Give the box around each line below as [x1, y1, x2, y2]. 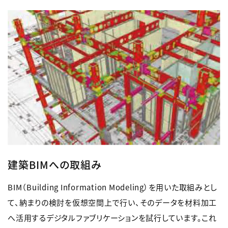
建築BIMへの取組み [8, 157, 102, 172]
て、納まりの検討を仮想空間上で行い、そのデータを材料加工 [8, 196, 217, 208]
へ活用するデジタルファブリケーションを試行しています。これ [8, 212, 217, 223]
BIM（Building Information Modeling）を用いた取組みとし [8, 181, 217, 192]
